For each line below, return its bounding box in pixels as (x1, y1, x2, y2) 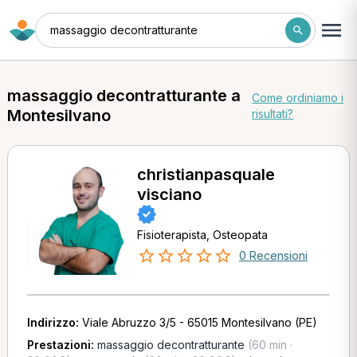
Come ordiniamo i (252, 91, 344, 104)
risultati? (252, 107, 294, 120)
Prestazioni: (26, 338, 97, 351)
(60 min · (244, 338, 292, 351)
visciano (136, 185, 202, 204)
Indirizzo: (26, 316, 82, 329)
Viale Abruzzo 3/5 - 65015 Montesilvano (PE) (81, 316, 317, 329)
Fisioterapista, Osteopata (136, 228, 268, 241)
